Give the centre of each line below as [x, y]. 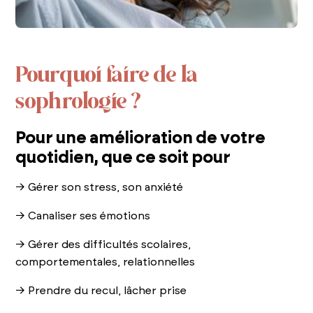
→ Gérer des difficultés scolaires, [103, 244]
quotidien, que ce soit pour [123, 158]
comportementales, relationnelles [105, 262]
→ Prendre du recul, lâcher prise [101, 290]
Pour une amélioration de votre [141, 138]
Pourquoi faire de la [107, 74]
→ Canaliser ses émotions [83, 216]
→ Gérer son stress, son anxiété [100, 187]
